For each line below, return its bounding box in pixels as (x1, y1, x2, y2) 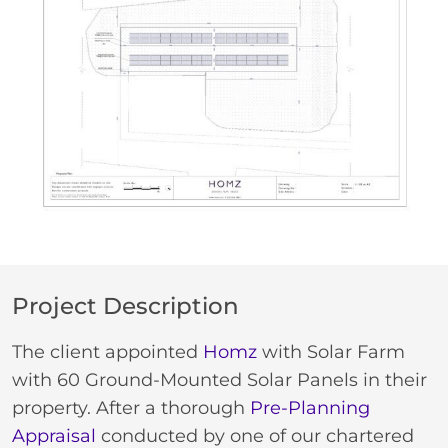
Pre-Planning (250, 397, 370, 420)
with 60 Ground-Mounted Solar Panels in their (12, 369, 427, 392)
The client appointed (12, 341, 203, 364)
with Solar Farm (257, 341, 405, 364)
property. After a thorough (12, 397, 250, 420)
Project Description (12, 291, 239, 321)
